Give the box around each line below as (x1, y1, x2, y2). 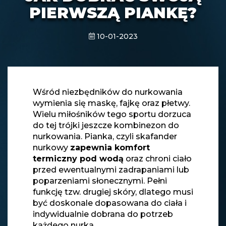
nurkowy (33, 142, 70, 152)
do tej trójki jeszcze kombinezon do (33, 120, 179, 130)
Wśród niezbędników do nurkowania (33, 87, 183, 97)
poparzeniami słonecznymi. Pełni (33, 176, 167, 186)
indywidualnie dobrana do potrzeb (33, 209, 173, 219)
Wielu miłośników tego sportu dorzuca (33, 109, 191, 119)
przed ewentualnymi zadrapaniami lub (33, 164, 189, 175)
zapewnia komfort (70, 142, 150, 152)
